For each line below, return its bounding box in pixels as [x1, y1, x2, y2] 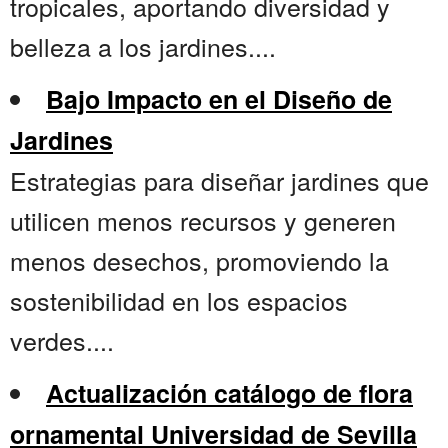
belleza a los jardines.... [10, 28, 276, 65]
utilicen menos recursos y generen [10, 202, 396, 239]
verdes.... [10, 322, 114, 359]
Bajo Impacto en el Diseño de [46, 81, 392, 118]
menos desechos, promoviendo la [10, 242, 389, 279]
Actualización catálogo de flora [46, 375, 413, 412]
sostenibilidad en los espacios [10, 282, 348, 319]
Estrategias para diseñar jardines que [10, 162, 429, 199]
